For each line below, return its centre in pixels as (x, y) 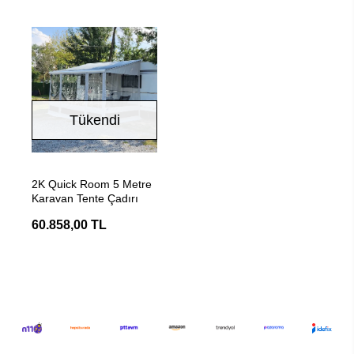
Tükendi (94, 120)
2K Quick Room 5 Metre (92, 184)
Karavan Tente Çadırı (85, 198)
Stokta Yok (104, 174)
